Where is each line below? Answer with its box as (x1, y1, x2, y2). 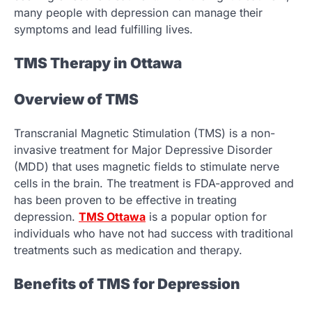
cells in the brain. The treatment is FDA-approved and (14, 175, 294, 190)
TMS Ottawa (79, 209, 146, 224)
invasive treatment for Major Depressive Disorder (14, 142, 272, 157)
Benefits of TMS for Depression (14, 274, 240, 292)
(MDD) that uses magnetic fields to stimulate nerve (14, 159, 279, 173)
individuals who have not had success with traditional (14, 226, 293, 240)
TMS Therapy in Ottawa (14, 54, 182, 72)
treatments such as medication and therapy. (14, 242, 242, 257)
